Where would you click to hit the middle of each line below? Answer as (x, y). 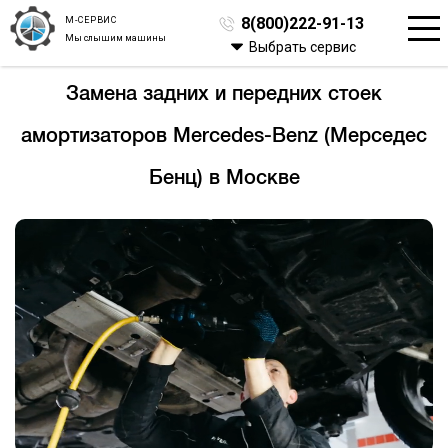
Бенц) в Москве (224, 176)
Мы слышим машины (115, 37)
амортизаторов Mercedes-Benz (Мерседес (224, 134)
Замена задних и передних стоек (224, 92)
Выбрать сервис (302, 47)
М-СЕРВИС (91, 19)
